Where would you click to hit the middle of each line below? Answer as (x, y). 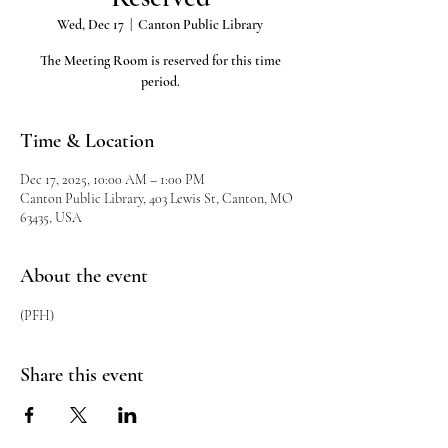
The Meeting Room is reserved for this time (160, 60)
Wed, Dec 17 (90, 24)
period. (160, 81)
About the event (84, 276)
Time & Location (87, 141)
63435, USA (51, 217)
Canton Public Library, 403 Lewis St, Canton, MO (156, 198)
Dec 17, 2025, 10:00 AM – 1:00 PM (112, 179)
